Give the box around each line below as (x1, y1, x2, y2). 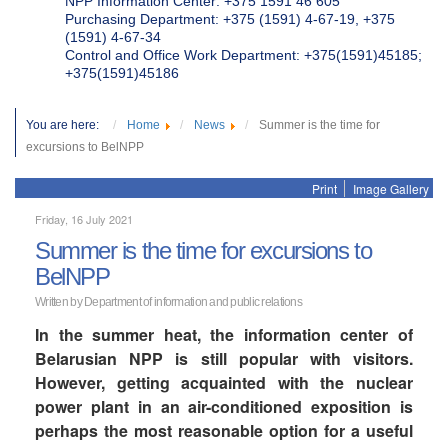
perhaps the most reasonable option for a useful (35, 419, 413, 442)
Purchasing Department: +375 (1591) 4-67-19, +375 (65, 11, 395, 27)
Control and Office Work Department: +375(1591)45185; (65, 47, 422, 63)
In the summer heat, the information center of (35, 323, 413, 346)
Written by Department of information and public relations (35, 295, 302, 309)
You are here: (26, 118, 108, 132)
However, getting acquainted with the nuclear (35, 371, 413, 394)
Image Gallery (353, 180, 429, 197)
